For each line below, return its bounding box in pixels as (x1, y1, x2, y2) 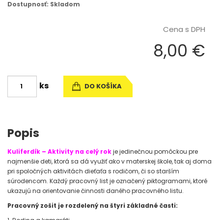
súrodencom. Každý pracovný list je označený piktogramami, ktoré (7, 177, 207, 185)
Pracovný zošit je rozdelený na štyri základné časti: (7, 201, 178, 210)
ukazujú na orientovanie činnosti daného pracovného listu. (7, 187, 184, 195)
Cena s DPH (163, 24, 205, 34)
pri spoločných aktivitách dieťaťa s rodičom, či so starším (7, 167, 179, 175)
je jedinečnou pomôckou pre (113, 147, 198, 156)
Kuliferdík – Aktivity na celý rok (7, 147, 113, 156)
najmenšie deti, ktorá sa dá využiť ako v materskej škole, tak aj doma (7, 157, 212, 165)
